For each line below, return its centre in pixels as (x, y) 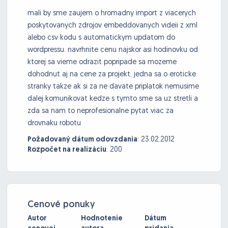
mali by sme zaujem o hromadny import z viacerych (112, 14)
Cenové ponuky (61, 205)
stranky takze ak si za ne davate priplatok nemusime (113, 87)
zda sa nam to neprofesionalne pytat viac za (101, 111)
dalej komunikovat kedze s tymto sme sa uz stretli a (113, 99)
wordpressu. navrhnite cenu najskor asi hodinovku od (113, 50)
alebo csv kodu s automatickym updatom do (101, 38)
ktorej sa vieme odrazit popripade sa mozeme (102, 63)
